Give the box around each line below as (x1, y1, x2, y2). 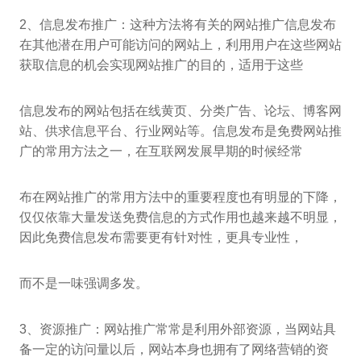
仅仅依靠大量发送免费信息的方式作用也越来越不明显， (19, 210, 342, 224)
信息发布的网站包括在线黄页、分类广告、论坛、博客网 (19, 103, 342, 118)
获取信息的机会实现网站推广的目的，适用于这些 (19, 57, 303, 72)
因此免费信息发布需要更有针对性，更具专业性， (19, 230, 303, 244)
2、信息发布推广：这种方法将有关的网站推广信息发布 (19, 17, 336, 31)
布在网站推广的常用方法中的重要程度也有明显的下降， (19, 189, 342, 204)
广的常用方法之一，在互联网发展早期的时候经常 (19, 143, 303, 158)
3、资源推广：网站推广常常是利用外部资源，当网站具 (19, 322, 336, 336)
